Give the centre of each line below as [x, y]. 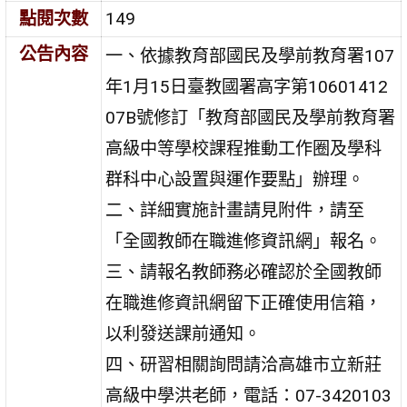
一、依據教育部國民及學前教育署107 [250, 56]
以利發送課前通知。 [184, 334]
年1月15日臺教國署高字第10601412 [247, 87]
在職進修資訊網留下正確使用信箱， [244, 303]
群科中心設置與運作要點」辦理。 [235, 180]
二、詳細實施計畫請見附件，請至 [235, 211]
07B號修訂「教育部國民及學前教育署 [251, 118]
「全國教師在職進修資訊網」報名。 [244, 242]
